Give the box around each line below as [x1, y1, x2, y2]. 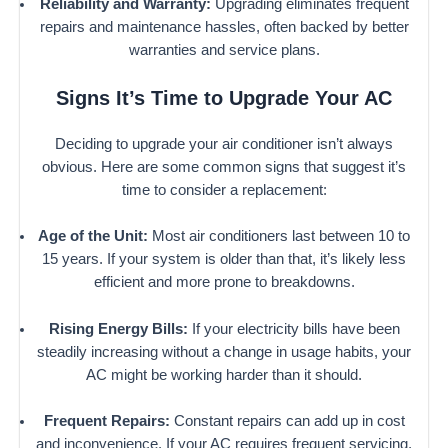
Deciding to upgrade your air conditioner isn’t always [55, 135, 393, 152]
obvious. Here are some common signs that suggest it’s [42, 158, 406, 175]
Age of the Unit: [38, 228, 148, 245]
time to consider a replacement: [121, 181, 327, 198]
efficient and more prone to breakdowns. [93, 274, 355, 291]
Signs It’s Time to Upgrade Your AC [56, 86, 392, 109]
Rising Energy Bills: [48, 320, 188, 337]
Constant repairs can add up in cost [169, 413, 405, 429]
